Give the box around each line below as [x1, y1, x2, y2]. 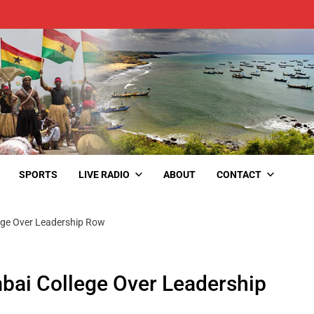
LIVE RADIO [78, 168, 130, 180]
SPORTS [19, 168, 57, 180]
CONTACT [217, 168, 261, 180]
